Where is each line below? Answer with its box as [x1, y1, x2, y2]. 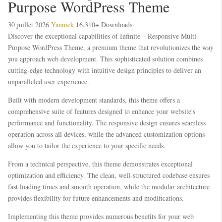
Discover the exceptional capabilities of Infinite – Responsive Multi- [8, 31, 199, 41]
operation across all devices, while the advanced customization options [8, 129, 205, 139]
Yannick [51, 20, 76, 29]
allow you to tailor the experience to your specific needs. [8, 141, 166, 150]
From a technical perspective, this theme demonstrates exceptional [8, 159, 193, 168]
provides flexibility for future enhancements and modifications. [8, 193, 184, 203]
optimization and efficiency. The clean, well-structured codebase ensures [8, 170, 210, 180]
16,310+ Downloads [76, 20, 132, 29]
